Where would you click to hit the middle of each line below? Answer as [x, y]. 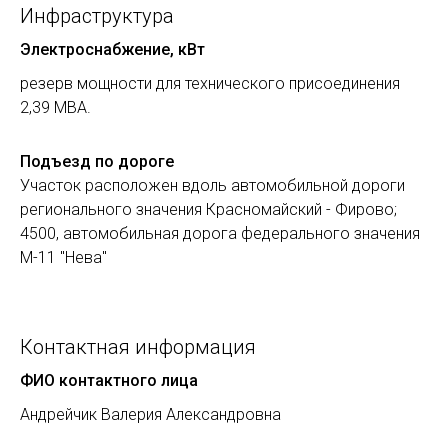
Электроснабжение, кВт [112, 49]
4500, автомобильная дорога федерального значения [220, 233]
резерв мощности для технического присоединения [210, 83]
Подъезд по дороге [97, 161]
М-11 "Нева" [63, 257]
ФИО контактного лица [109, 380]
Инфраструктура [97, 16]
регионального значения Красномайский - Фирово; [208, 209]
